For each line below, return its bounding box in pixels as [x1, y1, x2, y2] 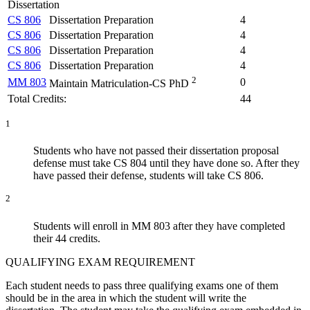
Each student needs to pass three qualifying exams [6, 279, 226, 291]
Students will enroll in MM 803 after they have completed [33, 219, 285, 232]
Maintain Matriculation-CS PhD [49, 77, 192, 90]
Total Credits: [8, 93, 66, 105]
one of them [226, 279, 278, 291]
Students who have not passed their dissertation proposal [33, 145, 279, 157]
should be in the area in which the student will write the [6, 291, 246, 304]
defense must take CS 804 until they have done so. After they [33, 157, 300, 170]
